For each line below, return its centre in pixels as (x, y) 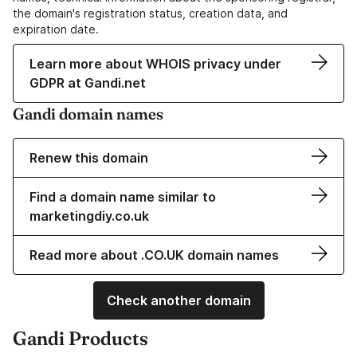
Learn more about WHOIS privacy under (155, 64)
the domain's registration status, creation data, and (150, 14)
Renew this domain (89, 158)
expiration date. (56, 29)
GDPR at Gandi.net (88, 83)
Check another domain (178, 301)
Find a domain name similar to (123, 197)
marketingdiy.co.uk (89, 216)
